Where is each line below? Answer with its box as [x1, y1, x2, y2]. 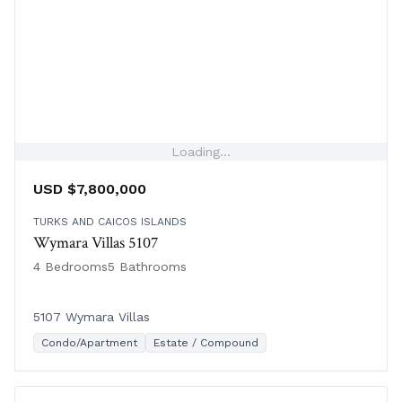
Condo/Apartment [41, 336, 137, 350]
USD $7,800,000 [33, 180, 146, 198]
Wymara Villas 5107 [33, 232, 158, 254]
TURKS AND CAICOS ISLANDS [33, 215, 187, 229]
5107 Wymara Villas [33, 310, 150, 325]
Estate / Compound [153, 336, 258, 350]
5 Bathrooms [108, 259, 187, 275]
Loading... [171, 144, 231, 160]
